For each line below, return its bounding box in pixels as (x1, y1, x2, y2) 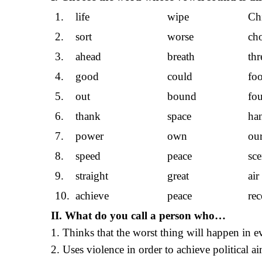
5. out (55, 90, 91, 102)
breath (167, 50, 195, 63)
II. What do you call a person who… (51, 209, 226, 222)
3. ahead (55, 50, 102, 63)
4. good (55, 70, 99, 82)
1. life (55, 11, 90, 23)
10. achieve (55, 189, 109, 202)
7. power (55, 130, 104, 142)
